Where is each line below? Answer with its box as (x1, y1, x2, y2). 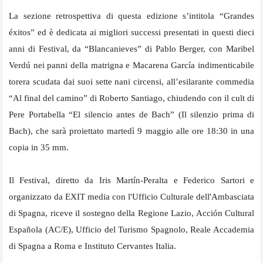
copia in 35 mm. (9, 142, 71, 152)
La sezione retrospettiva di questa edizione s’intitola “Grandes (9, 11, 254, 21)
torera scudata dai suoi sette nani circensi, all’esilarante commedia (9, 76, 254, 86)
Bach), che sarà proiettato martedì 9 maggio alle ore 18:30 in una (9, 126, 254, 136)
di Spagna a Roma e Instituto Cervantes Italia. (9, 241, 176, 251)
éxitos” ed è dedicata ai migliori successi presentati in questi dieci (9, 27, 254, 37)
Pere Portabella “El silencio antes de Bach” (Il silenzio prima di (9, 109, 254, 119)
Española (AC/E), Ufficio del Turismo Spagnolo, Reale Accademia (9, 224, 254, 234)
